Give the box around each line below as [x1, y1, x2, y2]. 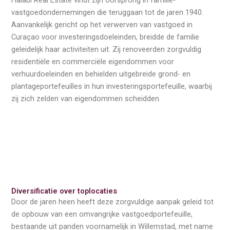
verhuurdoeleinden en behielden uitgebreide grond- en [11, 69, 191, 79]
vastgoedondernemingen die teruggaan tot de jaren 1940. [11, 8, 204, 17]
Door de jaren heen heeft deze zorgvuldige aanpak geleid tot [11, 197, 214, 207]
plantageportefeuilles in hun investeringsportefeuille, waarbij [11, 82, 213, 91]
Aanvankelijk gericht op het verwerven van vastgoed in [11, 20, 193, 29]
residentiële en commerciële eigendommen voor [11, 57, 175, 66]
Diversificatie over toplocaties [11, 186, 118, 196]
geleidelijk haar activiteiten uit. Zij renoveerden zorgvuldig [11, 45, 202, 54]
